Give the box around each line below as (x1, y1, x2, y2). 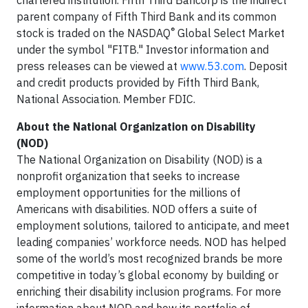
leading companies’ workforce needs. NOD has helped (16, 235, 286, 249)
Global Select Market (175, 26, 285, 40)
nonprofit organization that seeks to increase (16, 169, 240, 183)
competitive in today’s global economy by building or (16, 268, 278, 282)
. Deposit (244, 59, 287, 73)
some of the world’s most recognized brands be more (16, 252, 283, 265)
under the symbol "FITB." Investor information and (16, 43, 269, 56)
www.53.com (180, 59, 244, 73)
